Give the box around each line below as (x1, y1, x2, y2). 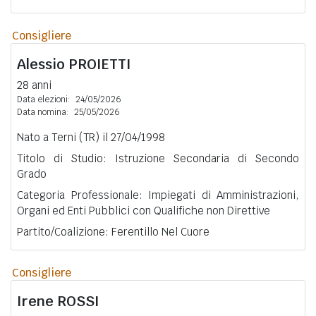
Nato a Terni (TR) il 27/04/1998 (17, 130, 165, 144)
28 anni (17, 78, 51, 92)
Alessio (17, 54, 68, 73)
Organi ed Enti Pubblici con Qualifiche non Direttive (17, 203, 270, 217)
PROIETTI (68, 54, 131, 73)
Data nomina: (17, 106, 68, 118)
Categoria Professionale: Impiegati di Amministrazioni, (17, 188, 299, 202)
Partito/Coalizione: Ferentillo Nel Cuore (17, 224, 209, 238)
